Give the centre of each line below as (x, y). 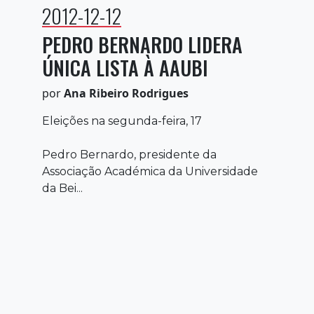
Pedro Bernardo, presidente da (129, 154)
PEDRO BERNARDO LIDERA (142, 44)
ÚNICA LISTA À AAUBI (125, 67)
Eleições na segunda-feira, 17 (122, 121)
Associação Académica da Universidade (150, 171)
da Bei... (62, 188)
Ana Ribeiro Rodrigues (126, 93)
